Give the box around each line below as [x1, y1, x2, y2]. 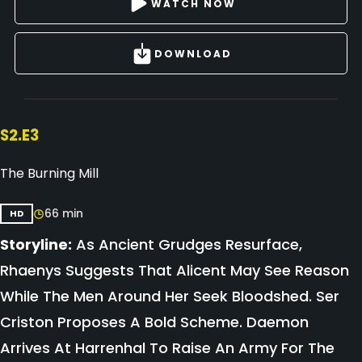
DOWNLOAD [154, 46, 232, 61]
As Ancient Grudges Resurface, [72, 234, 302, 255]
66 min [44, 205, 83, 221]
